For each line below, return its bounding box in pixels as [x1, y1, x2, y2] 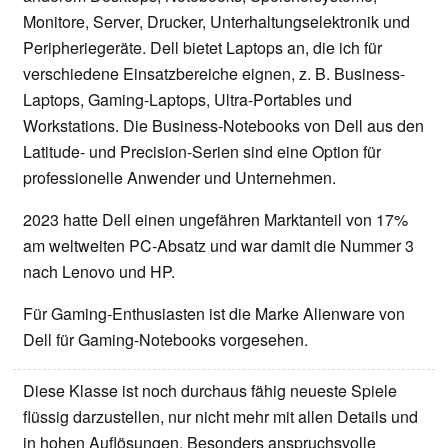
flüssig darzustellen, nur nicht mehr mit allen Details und [23, 404, 418, 428]
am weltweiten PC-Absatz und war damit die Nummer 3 [23, 233, 414, 257]
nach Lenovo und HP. [23, 259, 175, 283]
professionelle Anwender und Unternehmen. [23, 165, 336, 189]
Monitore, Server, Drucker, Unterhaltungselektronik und [23, 9, 410, 33]
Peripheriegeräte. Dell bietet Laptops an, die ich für [23, 35, 382, 59]
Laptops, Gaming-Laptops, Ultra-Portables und [23, 87, 352, 111]
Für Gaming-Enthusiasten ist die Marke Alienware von [23, 301, 405, 325]
